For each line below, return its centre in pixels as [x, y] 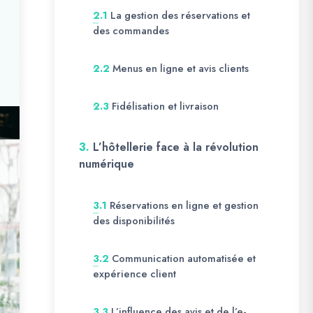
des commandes [131, 31]
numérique [107, 164]
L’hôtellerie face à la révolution [176, 147]
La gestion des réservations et [180, 15]
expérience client [134, 274]
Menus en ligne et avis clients [181, 68]
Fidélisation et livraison [165, 106]
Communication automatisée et [184, 259]
